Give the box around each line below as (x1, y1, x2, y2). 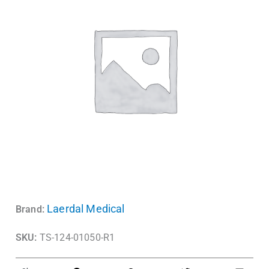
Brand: (16, 204, 44, 215)
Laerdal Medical (47, 202, 125, 215)
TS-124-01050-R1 (37, 232, 115, 243)
